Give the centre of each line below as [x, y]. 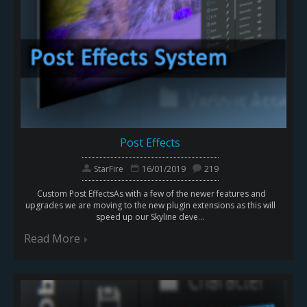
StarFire [108, 169]
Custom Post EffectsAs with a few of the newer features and [150, 194]
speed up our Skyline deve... [150, 217]
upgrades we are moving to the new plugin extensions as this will [150, 206]
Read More [52, 239]
